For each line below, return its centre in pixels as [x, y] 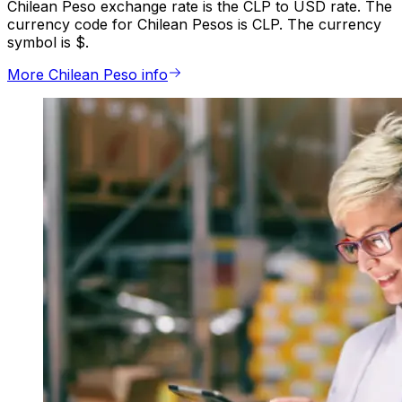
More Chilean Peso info [87, 75]
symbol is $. [48, 43]
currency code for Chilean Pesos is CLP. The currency [194, 25]
